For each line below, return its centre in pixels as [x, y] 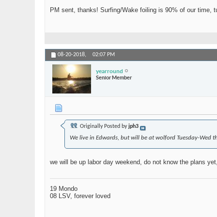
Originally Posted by [103, 127]
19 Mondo [64, 189]
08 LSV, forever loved [80, 196]
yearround [109, 71]
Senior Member [114, 77]
